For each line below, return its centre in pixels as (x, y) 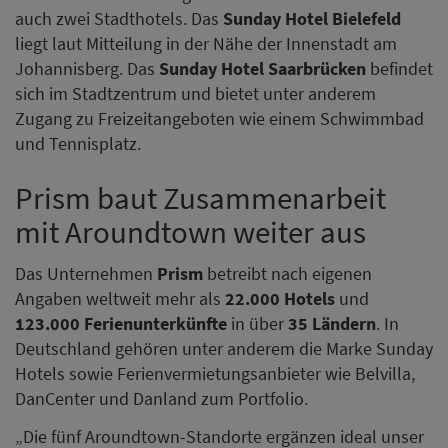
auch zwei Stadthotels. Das (119, 18)
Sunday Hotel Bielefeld (312, 18)
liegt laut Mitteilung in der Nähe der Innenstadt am (206, 43)
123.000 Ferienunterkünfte (121, 324)
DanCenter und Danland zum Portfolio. (161, 399)
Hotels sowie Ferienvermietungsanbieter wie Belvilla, (215, 374)
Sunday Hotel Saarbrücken (262, 68)
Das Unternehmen (86, 274)
